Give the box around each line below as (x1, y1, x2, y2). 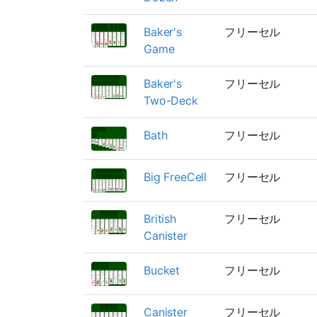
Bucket (144, 263, 180, 277)
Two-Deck (144, 93, 198, 108)
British (144, 211, 176, 226)
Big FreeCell (144, 169, 207, 184)
